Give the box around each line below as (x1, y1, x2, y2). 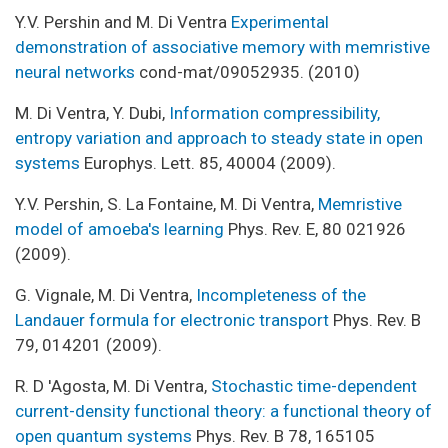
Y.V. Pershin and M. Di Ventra (15, 11, 231, 32)
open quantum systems (15, 425, 192, 446)
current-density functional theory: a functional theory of (15, 400, 432, 421)
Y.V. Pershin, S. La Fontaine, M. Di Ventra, (15, 193, 318, 214)
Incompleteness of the (196, 284, 366, 305)
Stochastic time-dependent (211, 375, 417, 396)
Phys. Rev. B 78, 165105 (192, 425, 375, 446)
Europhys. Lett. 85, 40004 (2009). (80, 152, 336, 173)
